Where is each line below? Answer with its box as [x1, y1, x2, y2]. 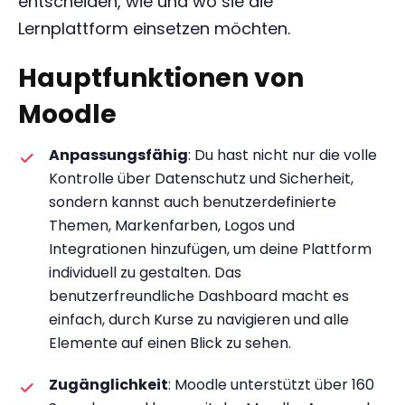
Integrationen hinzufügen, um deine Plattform [49, 239, 372, 259]
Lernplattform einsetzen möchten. [18, 17, 290, 40]
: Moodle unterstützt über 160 [168, 374, 374, 395]
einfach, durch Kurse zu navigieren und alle [49, 309, 349, 330]
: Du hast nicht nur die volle [188, 145, 377, 165]
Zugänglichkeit [49, 374, 168, 395]
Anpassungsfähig [49, 145, 188, 165]
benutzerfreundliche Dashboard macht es [49, 286, 349, 306]
